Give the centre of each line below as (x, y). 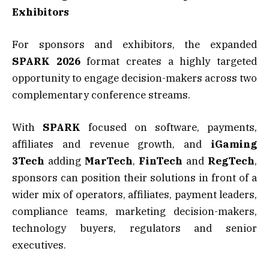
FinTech (161, 161)
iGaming (234, 144)
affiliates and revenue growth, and (111, 144)
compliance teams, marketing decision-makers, (134, 211)
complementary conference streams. (101, 95)
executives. (39, 245)
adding (65, 161)
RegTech (231, 161)
